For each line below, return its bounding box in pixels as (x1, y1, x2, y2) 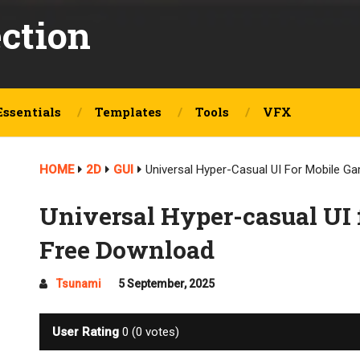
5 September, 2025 (118, 277, 215, 290)
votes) (142, 325, 180, 339)
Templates (95, 104, 162, 120)
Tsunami (56, 277, 102, 290)
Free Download (39, 234, 215, 265)
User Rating (52, 325, 120, 339)
